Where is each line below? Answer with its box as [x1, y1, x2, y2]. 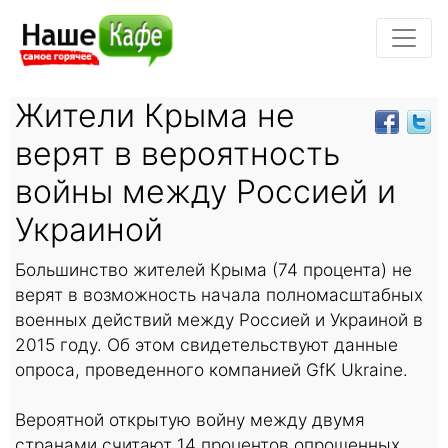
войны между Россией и [15, 171, 396, 211]
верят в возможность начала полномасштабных [15, 283, 423, 305]
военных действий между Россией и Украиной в [15, 308, 423, 330]
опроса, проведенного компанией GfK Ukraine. [15, 358, 408, 380]
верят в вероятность [15, 133, 340, 173]
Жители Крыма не [15, 95, 295, 135]
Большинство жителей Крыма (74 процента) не [15, 258, 412, 280]
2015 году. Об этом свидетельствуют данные [15, 333, 398, 355]
